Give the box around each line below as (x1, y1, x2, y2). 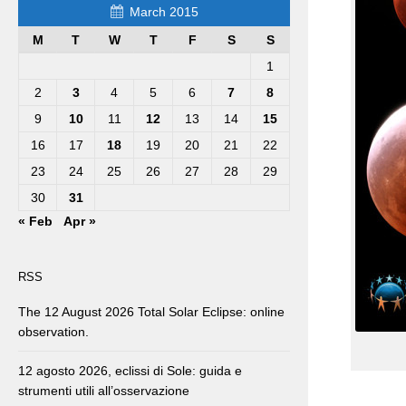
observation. (18, 324, 89, 340)
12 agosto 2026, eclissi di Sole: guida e (18, 363, 242, 379)
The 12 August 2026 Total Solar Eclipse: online (18, 304, 285, 320)
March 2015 (129, 5, 198, 20)
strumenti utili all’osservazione (18, 383, 189, 399)
